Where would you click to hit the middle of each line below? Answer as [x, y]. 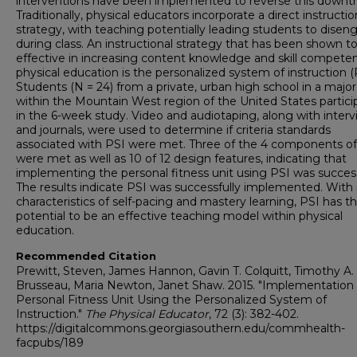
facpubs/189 [50, 343]
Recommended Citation [86, 256]
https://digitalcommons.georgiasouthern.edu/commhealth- [180, 329]
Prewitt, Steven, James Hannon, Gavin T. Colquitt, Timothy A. [185, 271]
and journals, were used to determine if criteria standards [173, 130]
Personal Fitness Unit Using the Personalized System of [171, 300]
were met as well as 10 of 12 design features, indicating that [181, 159]
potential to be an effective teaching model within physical [179, 216]
